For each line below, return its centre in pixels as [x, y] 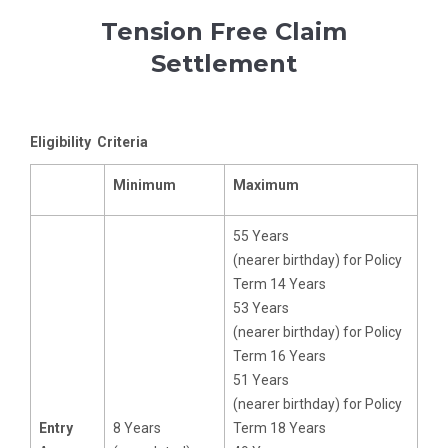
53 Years [261, 308]
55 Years [261, 236]
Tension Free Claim [224, 32]
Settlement [224, 64]
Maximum [266, 185]
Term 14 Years [279, 284]
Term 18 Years [279, 428]
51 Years [261, 380]
